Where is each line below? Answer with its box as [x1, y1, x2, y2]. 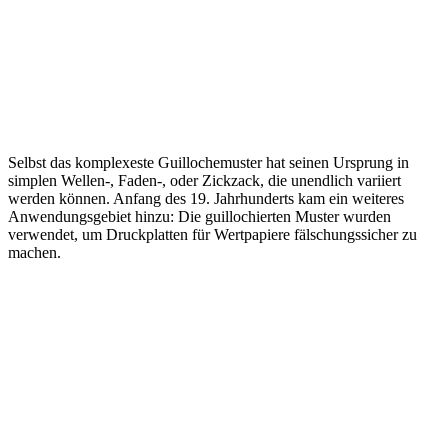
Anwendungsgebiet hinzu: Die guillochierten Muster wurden [8, 207, 391, 225]
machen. [8, 243, 61, 261]
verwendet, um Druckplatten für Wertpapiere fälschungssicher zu [8, 225, 417, 243]
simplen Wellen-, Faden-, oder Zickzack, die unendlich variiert [8, 171, 401, 189]
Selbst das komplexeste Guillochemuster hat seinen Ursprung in [8, 153, 409, 171]
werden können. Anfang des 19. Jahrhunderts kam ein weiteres [8, 189, 404, 207]
